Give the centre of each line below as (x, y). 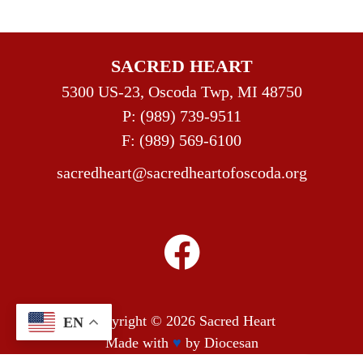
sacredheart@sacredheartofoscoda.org (181, 173)
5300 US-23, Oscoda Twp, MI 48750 (181, 92)
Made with (139, 343)
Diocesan (231, 343)
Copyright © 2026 (143, 321)
